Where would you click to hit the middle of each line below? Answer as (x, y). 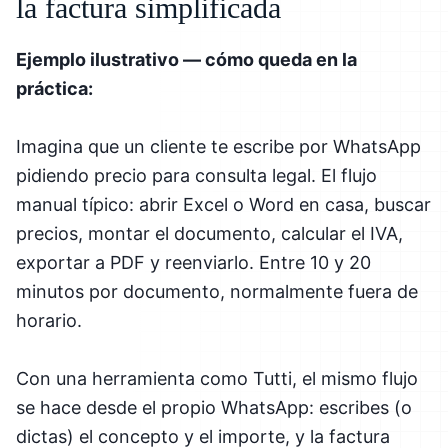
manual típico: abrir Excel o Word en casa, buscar (223, 204)
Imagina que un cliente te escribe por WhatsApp (218, 146)
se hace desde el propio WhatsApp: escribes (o (214, 407)
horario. (49, 320)
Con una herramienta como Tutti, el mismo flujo (217, 378)
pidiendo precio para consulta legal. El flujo (196, 175)
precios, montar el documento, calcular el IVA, (209, 233)
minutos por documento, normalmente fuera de (217, 291)
